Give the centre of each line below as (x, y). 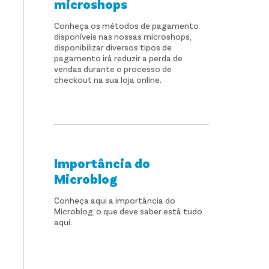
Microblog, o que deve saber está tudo (128, 211)
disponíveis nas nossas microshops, (123, 36)
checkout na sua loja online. (108, 80)
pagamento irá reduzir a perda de (119, 58)
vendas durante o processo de (113, 69)
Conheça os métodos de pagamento (127, 26)
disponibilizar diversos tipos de (113, 47)
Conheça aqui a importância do (115, 200)
